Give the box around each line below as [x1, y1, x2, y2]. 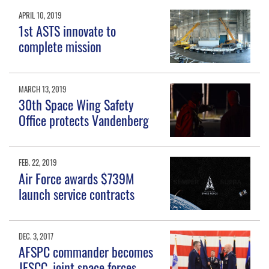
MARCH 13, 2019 [19, 82, 67, 95]
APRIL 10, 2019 [19, 8, 62, 21]
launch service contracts [19, 184, 135, 204]
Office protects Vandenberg [19, 110, 150, 130]
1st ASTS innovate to [19, 21, 116, 40]
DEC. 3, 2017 [19, 230, 54, 243]
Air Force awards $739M [19, 168, 135, 188]
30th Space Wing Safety [19, 94, 134, 114]
